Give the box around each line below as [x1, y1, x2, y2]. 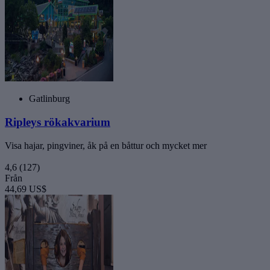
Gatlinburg [29, 93, 70, 104]
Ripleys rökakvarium [5, 115, 110, 128]
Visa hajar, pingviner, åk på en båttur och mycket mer [5, 140, 207, 151]
